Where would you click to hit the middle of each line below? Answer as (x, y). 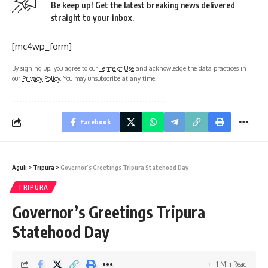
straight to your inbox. (92, 18)
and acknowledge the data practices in (190, 68)
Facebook (95, 122)
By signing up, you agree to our (56, 68)
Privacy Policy (41, 78)
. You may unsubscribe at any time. (108, 78)
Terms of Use (117, 68)
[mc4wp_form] (42, 47)
